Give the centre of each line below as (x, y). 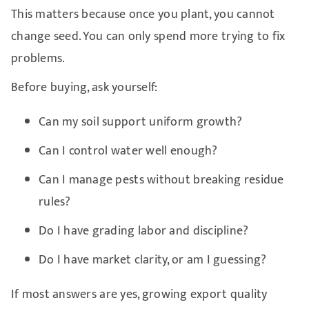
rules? (54, 202)
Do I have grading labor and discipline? (143, 231)
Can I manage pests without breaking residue (161, 180)
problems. (38, 58)
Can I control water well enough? (128, 151)
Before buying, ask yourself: (84, 87)
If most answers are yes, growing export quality (139, 294)
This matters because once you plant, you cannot (143, 14)
